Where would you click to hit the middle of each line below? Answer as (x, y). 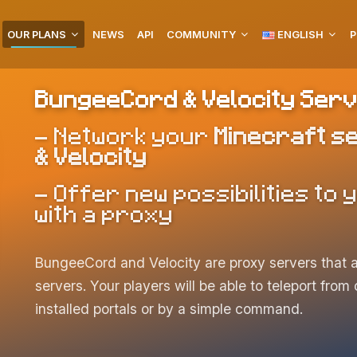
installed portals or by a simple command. (169, 309)
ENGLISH (299, 34)
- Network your (125, 135)
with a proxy (104, 213)
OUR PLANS (37, 34)
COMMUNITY (201, 34)
